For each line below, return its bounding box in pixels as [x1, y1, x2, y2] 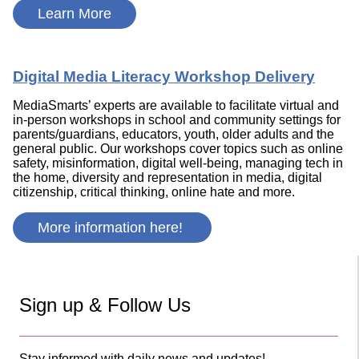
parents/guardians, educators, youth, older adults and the [13, 127, 334, 142]
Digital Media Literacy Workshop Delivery [13, 68, 315, 86]
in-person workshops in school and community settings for [13, 113, 341, 127]
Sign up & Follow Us [19, 294, 191, 317]
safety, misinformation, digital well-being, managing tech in [13, 156, 343, 171]
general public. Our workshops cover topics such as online [13, 142, 343, 156]
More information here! [38, 220, 187, 236]
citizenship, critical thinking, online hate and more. [13, 185, 295, 200]
